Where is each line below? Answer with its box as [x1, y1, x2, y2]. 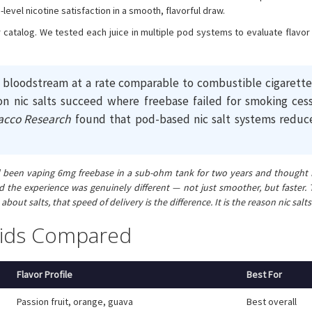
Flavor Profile [17, 267, 72, 281]
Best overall [247, 295, 297, 308]
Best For [247, 267, 282, 281]
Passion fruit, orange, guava [17, 295, 133, 308]
